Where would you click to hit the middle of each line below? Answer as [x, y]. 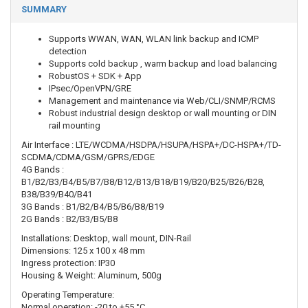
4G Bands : [43, 169]
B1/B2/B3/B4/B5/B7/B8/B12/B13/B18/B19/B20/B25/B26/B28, [143, 182]
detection [68, 51]
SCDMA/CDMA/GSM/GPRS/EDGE [88, 157]
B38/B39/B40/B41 [57, 194]
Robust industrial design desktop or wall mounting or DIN [163, 113]
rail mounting [75, 125]
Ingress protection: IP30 [68, 263]
